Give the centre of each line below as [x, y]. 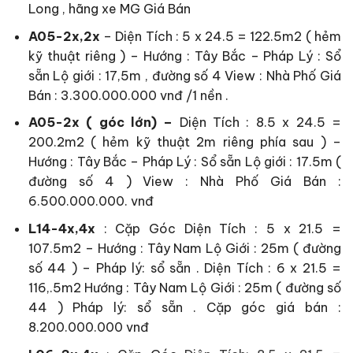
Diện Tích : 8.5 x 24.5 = [257, 123]
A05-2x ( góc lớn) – [100, 123]
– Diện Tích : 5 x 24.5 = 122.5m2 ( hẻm [220, 36]
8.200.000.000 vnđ [88, 327]
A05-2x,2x [64, 36]
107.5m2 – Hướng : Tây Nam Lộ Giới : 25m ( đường [184, 248]
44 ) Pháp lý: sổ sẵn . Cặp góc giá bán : [184, 307]
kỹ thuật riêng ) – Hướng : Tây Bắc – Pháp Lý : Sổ [184, 56]
